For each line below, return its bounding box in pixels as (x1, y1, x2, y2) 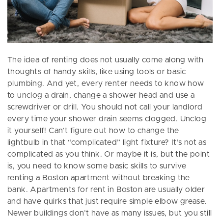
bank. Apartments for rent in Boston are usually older (7, 186, 205, 194)
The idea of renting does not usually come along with (7, 56, 204, 64)
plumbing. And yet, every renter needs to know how (7, 80, 204, 88)
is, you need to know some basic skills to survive (7, 162, 187, 170)
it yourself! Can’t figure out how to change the (7, 127, 179, 135)
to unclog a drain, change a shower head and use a (7, 91, 195, 100)
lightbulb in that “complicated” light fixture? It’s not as (7, 138, 207, 147)
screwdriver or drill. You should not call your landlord (7, 103, 202, 111)
